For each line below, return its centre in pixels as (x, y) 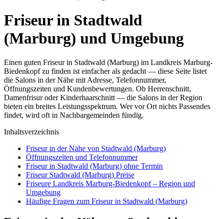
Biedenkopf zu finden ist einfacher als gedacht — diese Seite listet (105, 71)
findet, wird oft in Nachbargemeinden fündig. (74, 115)
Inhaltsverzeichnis (32, 131)
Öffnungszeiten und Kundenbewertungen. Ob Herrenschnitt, (98, 88)
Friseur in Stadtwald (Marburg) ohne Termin (94, 166)
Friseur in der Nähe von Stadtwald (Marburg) (96, 148)
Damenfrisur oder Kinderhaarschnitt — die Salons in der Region (103, 97)
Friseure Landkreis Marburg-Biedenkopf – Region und (110, 183)
